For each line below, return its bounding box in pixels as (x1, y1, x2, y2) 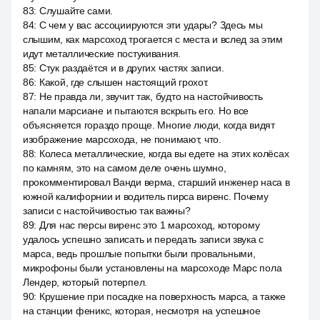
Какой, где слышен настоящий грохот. (39, 76, 209, 88)
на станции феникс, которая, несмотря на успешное (23, 305, 261, 316)
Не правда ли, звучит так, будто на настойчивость (39, 91, 263, 102)
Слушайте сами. (39, 5, 113, 16)
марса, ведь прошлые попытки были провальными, (23, 248, 256, 259)
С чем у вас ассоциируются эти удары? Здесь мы (39, 19, 263, 31)
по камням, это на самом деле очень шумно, (23, 162, 226, 174)
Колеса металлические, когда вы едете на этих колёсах (39, 148, 289, 159)
